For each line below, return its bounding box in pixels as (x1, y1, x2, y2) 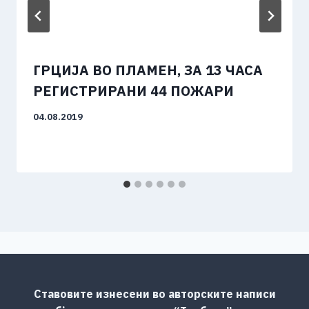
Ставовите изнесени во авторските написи (33, 286, 276, 301)
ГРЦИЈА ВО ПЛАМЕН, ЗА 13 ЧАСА (33, 61, 263, 80)
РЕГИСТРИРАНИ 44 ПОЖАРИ (33, 81, 234, 101)
